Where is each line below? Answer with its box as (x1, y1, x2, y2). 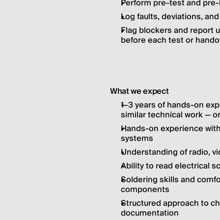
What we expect (110, 84, 169, 98)
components (121, 183, 169, 196)
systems (121, 132, 153, 145)
